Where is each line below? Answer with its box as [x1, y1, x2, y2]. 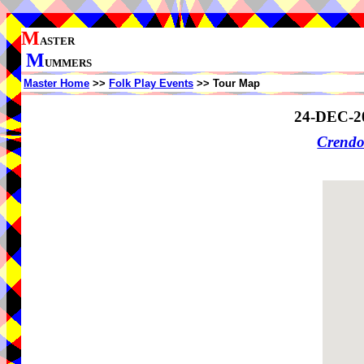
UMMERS [45, 57, 92, 69]
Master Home [24, 77, 89, 89]
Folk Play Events [109, 77, 193, 89]
